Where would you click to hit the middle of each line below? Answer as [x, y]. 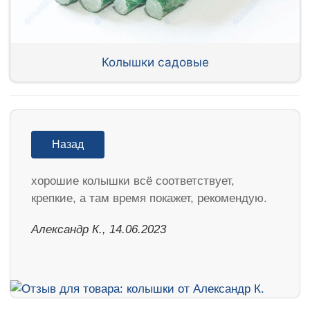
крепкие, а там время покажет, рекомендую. [149, 198]
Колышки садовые [155, 62]
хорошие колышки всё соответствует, [133, 181]
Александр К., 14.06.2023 [99, 229]
